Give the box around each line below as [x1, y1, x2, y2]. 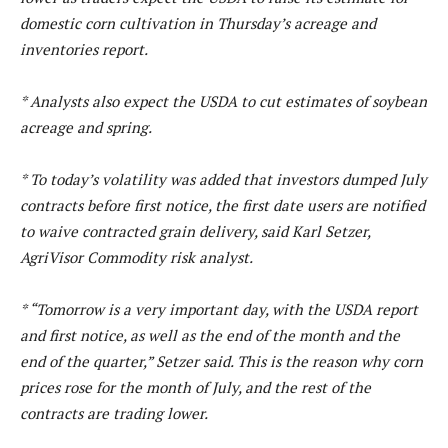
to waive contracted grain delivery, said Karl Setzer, [20, 220, 370, 241]
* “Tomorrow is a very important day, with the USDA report [20, 298, 418, 319]
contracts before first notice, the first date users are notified [20, 194, 425, 215]
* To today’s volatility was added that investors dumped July [20, 168, 427, 189]
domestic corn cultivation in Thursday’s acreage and [20, 12, 376, 33]
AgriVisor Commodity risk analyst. [20, 246, 253, 267]
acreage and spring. [20, 116, 152, 137]
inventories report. [20, 38, 148, 59]
